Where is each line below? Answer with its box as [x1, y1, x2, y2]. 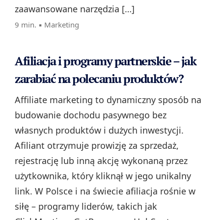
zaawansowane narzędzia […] [15, 3, 135, 15]
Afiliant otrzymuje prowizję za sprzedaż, [15, 139, 179, 152]
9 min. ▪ [15, 20, 44, 30]
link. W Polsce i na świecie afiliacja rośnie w [15, 185, 195, 197]
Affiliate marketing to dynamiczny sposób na [15, 94, 201, 106]
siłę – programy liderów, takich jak [15, 200, 157, 213]
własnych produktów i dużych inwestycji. [15, 124, 184, 137]
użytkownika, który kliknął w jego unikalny [15, 170, 191, 182]
